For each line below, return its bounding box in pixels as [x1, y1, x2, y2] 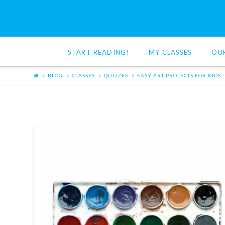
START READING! [68, 48, 130, 56]
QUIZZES [104, 72, 129, 79]
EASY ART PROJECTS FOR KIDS [137, 72, 221, 79]
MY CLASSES [149, 48, 192, 56]
